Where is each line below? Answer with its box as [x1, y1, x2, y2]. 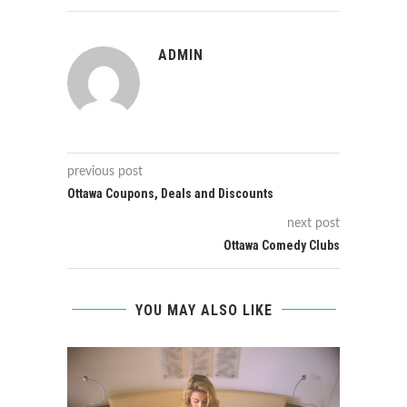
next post [287, 216, 340, 230]
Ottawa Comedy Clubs [223, 237, 340, 253]
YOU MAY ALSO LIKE [134, 301, 273, 319]
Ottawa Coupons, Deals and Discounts [67, 185, 273, 201]
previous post [67, 164, 143, 178]
